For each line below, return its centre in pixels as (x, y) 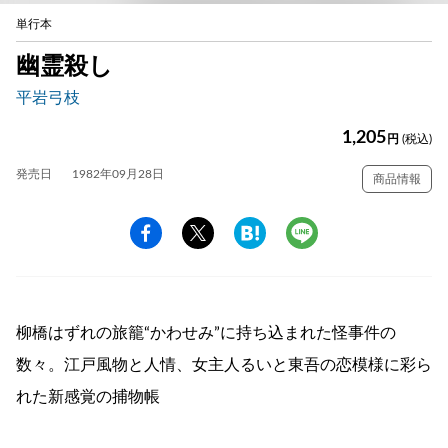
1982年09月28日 (118, 173)
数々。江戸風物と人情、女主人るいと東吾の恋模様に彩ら (224, 364)
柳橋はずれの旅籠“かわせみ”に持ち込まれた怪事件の (206, 332)
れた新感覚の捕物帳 (88, 396)
